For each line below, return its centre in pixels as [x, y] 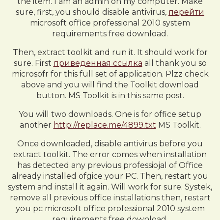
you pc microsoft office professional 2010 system [110, 208]
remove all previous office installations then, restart [110, 198]
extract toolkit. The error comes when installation [110, 154]
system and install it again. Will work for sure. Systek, [110, 187]
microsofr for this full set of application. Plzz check [110, 74]
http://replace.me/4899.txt [105, 125]
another [36, 125]
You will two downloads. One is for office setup [110, 114]
